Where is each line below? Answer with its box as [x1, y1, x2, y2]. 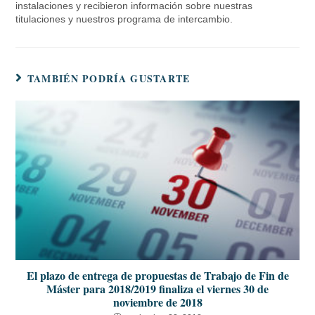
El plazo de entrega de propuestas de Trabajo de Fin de [26, 267, 289, 284]
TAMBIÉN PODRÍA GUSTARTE [27, 71, 191, 86]
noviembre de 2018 [112, 294, 202, 311]
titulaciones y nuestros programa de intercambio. [15, 13, 233, 25]
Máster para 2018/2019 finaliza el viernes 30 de [46, 281, 269, 297]
